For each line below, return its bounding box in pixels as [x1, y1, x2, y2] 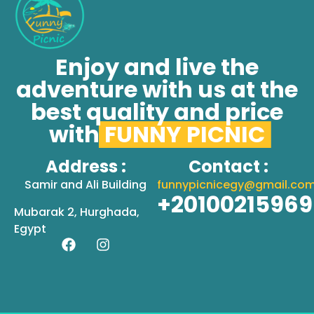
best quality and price [31, 96, 283, 128]
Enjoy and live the [55, 51, 259, 83]
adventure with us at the [16, 74, 298, 106]
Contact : [189, 155, 268, 179]
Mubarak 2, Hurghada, [14, 204, 139, 221]
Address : [45, 155, 126, 179]
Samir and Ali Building [25, 177, 146, 193]
